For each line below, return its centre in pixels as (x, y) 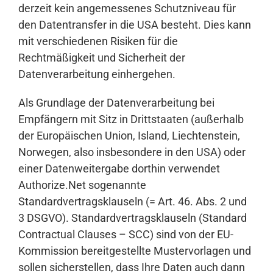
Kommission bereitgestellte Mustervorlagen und (135, 251)
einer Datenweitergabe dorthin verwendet (119, 169)
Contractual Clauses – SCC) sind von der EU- (126, 235)
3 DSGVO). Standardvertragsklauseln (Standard (133, 218)
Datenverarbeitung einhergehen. (97, 74)
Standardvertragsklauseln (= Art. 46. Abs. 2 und (133, 202)
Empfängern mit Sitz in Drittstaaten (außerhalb (131, 119)
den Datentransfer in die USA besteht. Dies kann (135, 25)
